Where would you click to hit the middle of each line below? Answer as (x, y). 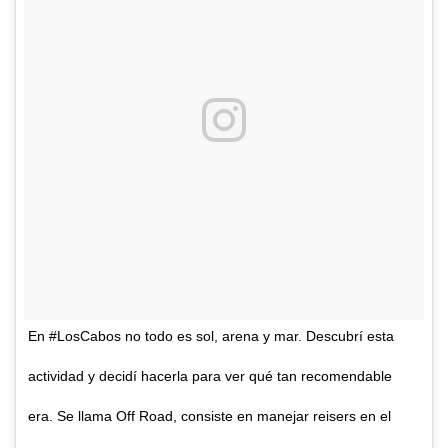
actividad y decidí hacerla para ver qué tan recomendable (210, 375)
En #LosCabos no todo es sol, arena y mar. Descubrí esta (211, 335)
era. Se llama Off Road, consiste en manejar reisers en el (209, 415)
